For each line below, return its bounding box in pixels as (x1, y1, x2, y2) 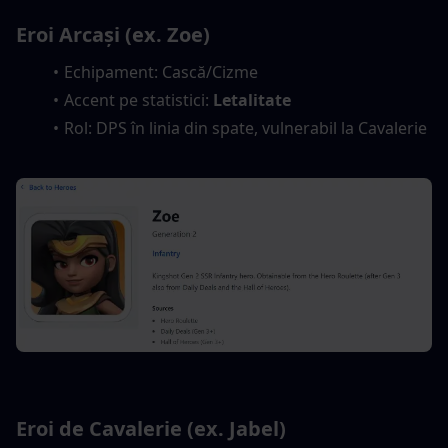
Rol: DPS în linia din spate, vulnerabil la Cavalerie (63, 117, 427, 140)
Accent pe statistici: (63, 89, 213, 112)
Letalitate (212, 89, 291, 112)
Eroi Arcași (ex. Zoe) (16, 21, 210, 49)
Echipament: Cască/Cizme (63, 61, 258, 84)
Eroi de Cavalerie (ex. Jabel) (16, 414, 286, 442)
